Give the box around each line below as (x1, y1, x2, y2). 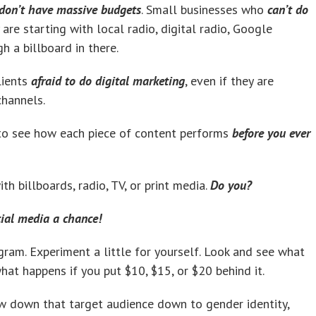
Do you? (210, 176, 252, 193)
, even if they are (185, 72, 274, 89)
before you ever (232, 124, 310, 141)
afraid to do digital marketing (31, 72, 185, 89)
